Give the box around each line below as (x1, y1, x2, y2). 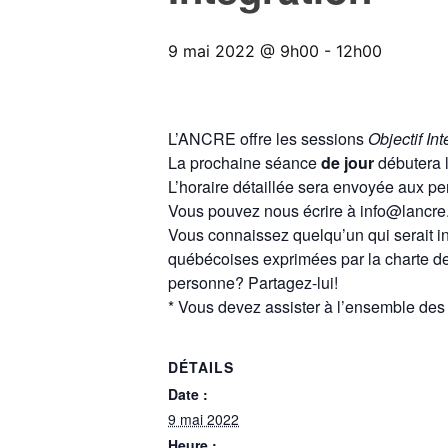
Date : (168, 384, 208, 405)
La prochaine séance (168, 151, 321, 175)
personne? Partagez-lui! (168, 271, 338, 295)
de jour (321, 151, 374, 175)
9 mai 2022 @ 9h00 (168, 41, 319, 62)
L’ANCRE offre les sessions (168, 127, 368, 151)
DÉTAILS (168, 357, 234, 378)
